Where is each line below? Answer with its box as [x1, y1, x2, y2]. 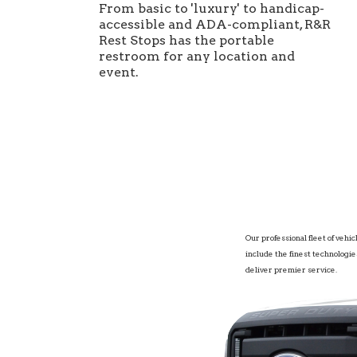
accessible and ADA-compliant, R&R [99, 17, 331, 33]
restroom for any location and [99, 49, 295, 65]
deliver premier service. [245, 265, 337, 275]
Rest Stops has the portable [99, 33, 274, 49]
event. [99, 65, 139, 80]
